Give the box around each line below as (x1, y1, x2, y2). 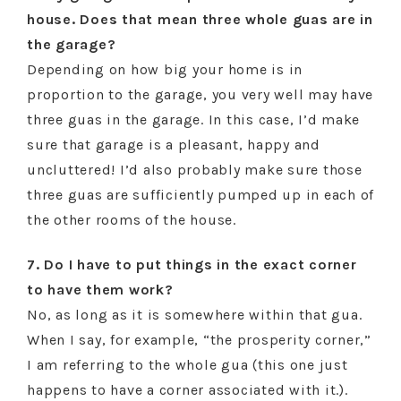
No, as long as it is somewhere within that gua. (27, 306, 363, 323)
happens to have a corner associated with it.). (27, 381, 348, 398)
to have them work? (27, 281, 174, 298)
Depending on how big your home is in (27, 61, 303, 78)
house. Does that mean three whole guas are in (27, 11, 373, 28)
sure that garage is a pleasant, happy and (27, 136, 320, 153)
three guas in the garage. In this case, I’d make (27, 111, 360, 128)
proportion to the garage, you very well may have (27, 86, 373, 103)
